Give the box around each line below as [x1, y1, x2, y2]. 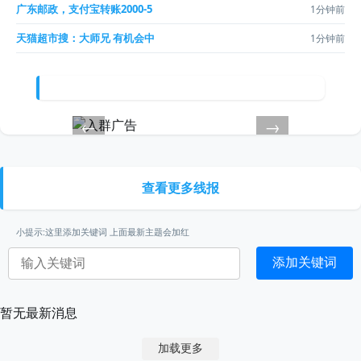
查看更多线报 [142, 179, 219, 197]
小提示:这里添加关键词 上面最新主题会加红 [16, 226, 189, 238]
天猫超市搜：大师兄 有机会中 [16, 31, 155, 45]
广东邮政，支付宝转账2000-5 [16, 2, 152, 16]
